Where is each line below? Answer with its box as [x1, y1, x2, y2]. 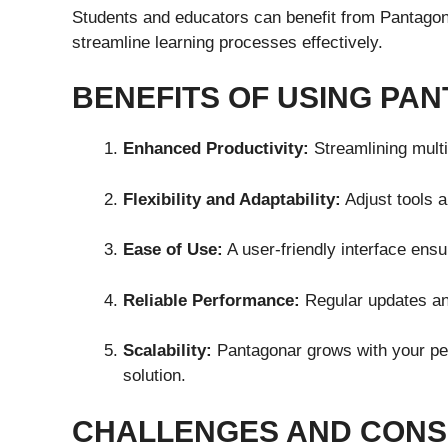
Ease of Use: [123, 240, 223, 260]
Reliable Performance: [123, 290, 300, 310]
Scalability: [123, 341, 212, 361]
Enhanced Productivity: [123, 139, 309, 159]
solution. [123, 366, 186, 386]
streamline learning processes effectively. [72, 32, 383, 52]
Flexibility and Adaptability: [123, 189, 341, 209]
